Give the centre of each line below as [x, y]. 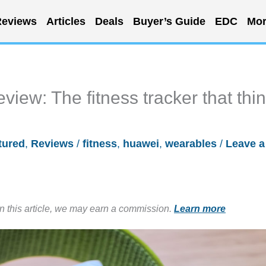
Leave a [245, 144]
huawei [141, 144]
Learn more [200, 208]
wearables [191, 144]
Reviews [52, 144]
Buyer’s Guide [169, 21]
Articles [66, 21]
